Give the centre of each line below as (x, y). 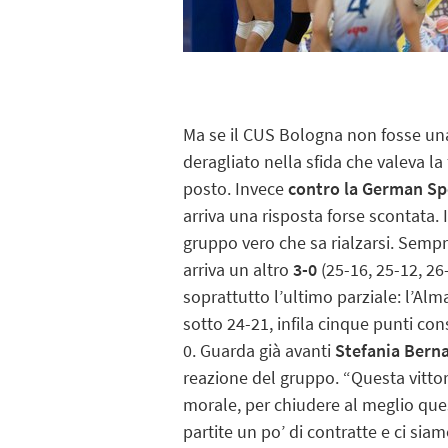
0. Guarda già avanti (259, 351)
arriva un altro (238, 270)
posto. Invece (236, 189)
